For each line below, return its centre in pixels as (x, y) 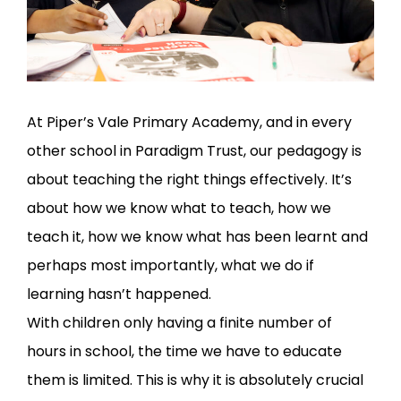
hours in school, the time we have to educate (184, 352)
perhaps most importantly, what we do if (171, 266)
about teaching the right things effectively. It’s (189, 180)
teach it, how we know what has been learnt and (197, 237)
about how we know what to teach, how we (179, 209)
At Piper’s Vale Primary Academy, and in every (189, 123)
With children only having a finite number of (179, 323)
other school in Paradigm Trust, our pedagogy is (194, 151)
